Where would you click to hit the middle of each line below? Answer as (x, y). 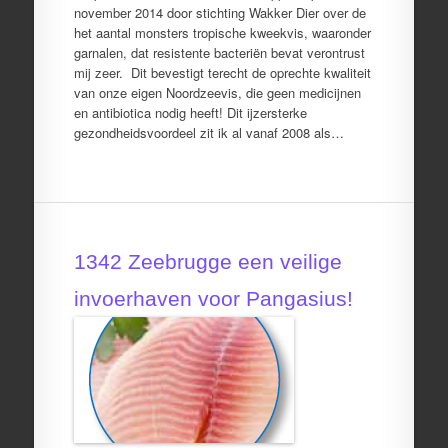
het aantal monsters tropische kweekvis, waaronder (222, 32)
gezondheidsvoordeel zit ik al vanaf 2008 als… (208, 132)
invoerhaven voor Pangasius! (213, 298)
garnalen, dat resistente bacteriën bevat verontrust (219, 52)
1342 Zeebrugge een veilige (207, 261)
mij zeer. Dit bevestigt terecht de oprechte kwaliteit (222, 72)
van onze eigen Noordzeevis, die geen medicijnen (217, 92)
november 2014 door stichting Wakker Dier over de (219, 12)
